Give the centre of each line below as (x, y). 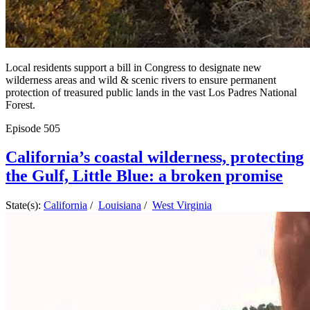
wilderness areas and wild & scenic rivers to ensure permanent (141, 80)
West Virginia (182, 206)
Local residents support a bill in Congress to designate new (134, 67)
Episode (25, 128)
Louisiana (120, 206)
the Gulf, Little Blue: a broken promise (144, 176)
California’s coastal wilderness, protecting (155, 157)
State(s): (25, 206)
